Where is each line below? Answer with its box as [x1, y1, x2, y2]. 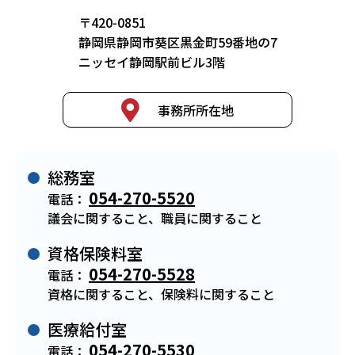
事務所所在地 [157, 100, 234, 120]
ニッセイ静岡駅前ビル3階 [78, 52, 225, 71]
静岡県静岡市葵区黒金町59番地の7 [78, 32, 277, 52]
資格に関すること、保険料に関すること [48, 284, 275, 303]
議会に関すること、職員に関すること [48, 208, 262, 227]
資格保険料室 [48, 242, 143, 265]
